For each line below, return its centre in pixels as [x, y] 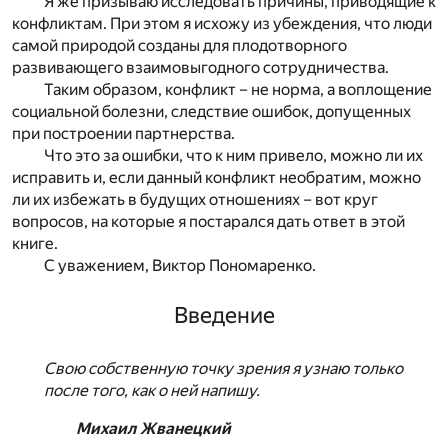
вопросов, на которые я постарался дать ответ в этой [208, 222]
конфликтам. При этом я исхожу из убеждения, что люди [222, 24]
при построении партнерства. [123, 134]
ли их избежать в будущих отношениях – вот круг [195, 200]
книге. [35, 244]
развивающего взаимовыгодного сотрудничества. [200, 68]
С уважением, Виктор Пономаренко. [180, 266]
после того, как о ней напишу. [152, 390]
